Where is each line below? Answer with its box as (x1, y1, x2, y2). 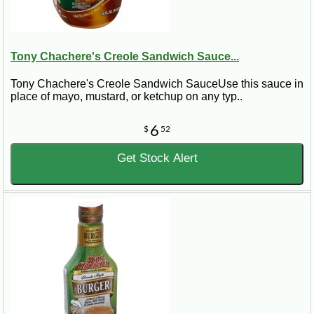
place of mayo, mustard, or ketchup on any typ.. (11, 90, 243, 102)
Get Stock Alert (116, 151, 198, 165)
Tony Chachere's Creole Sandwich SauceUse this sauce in (11, 78, 303, 90)
